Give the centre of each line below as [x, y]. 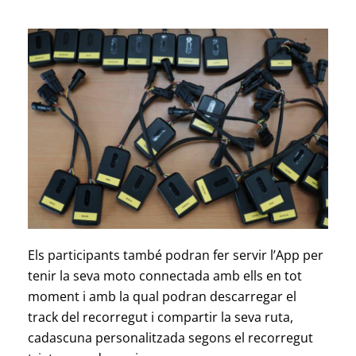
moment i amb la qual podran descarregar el [162, 297]
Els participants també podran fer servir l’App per [175, 255]
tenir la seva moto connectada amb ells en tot [164, 276]
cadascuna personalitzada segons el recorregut [170, 338]
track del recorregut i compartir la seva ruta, [160, 317]
